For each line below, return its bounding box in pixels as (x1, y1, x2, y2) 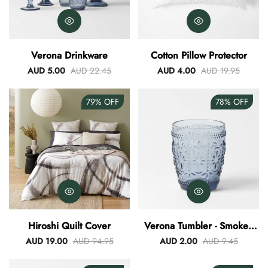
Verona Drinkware (31, 48, 108, 63)
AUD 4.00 (157, 65, 196, 77)
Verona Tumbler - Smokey (144, 219, 253, 233)
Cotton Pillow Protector (150, 48, 247, 63)
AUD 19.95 (201, 65, 240, 77)
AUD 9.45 (202, 235, 238, 248)
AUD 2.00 (159, 235, 197, 248)
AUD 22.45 (71, 65, 111, 77)
